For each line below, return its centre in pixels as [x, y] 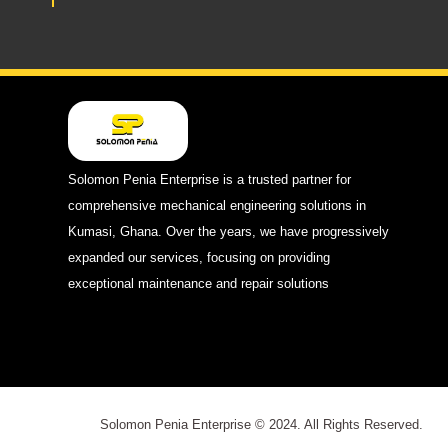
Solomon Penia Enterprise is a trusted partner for [209, 179]
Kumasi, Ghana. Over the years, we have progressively [228, 231]
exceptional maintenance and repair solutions [198, 283]
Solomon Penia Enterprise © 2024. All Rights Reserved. [261, 425]
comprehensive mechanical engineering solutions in [216, 205]
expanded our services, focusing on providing [198, 257]
